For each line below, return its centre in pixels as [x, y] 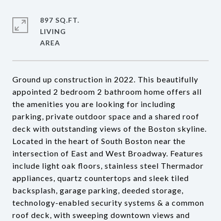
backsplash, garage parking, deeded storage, [98, 190]
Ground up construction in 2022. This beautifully [105, 79]
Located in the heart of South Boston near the [99, 141]
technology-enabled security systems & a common [108, 203]
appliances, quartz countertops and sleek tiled [101, 178]
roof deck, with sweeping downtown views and [101, 215]
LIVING [53, 31]
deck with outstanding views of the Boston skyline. [110, 129]
